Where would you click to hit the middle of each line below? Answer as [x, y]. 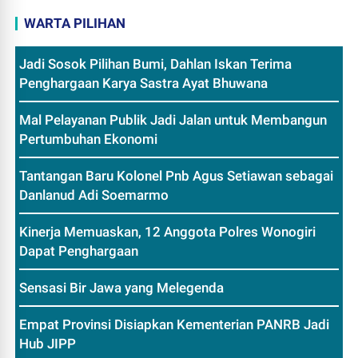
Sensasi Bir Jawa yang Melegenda [122, 287]
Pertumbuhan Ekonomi [89, 139]
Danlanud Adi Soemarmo [94, 195]
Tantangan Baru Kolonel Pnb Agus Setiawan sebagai [177, 175]
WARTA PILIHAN [75, 23]
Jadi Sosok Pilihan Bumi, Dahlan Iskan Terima [156, 64]
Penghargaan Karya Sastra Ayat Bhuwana [144, 83]
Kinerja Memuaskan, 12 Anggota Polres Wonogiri [168, 231]
